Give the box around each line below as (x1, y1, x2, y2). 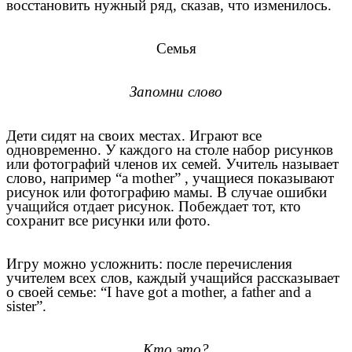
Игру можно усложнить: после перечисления (6, 255, 292, 272)
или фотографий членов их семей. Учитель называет (6, 155, 339, 172)
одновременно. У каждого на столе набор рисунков (6, 141, 333, 158)
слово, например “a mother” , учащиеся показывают (6, 169, 334, 186)
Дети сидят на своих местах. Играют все (6, 126, 262, 144)
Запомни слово (130, 83, 222, 101)
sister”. (6, 297, 46, 314)
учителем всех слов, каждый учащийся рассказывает (6, 269, 339, 286)
